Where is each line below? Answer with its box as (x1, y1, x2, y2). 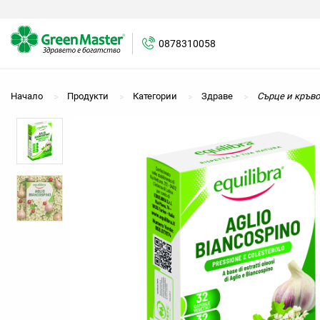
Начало (11, 91, 43, 101)
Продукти (67, 91, 109, 101)
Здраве (201, 91, 233, 101)
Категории (133, 91, 177, 101)
